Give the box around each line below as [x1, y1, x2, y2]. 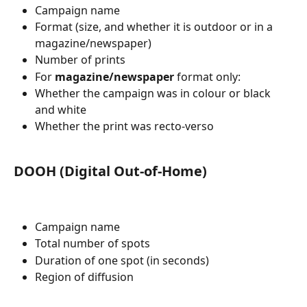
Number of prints [35, 52, 125, 68]
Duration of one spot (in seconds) [35, 252, 209, 268]
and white [35, 102, 86, 118]
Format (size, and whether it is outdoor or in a [35, 19, 275, 35]
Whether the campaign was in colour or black [35, 86, 273, 101]
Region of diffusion [35, 269, 134, 284]
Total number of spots [35, 236, 150, 251]
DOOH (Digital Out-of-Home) [14, 162, 207, 181]
